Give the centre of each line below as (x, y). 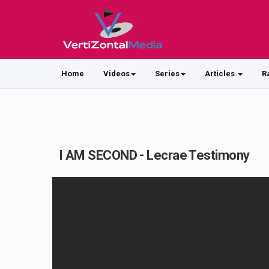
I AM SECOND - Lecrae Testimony (154, 155)
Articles (221, 74)
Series (167, 74)
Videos (116, 74)
